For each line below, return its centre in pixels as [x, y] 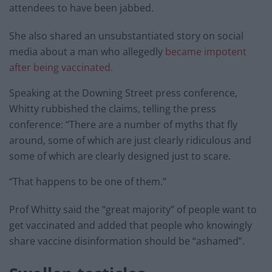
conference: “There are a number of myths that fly [123, 125]
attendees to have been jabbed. [81, 8]
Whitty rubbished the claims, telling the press [113, 109]
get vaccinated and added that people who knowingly [131, 226]
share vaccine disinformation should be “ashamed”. [127, 241]
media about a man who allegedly [87, 52]
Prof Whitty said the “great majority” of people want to [133, 210]
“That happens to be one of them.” [88, 182]
